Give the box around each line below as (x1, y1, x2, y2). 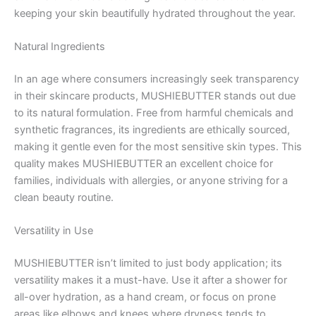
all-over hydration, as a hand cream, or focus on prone (14, 291, 276, 304)
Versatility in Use (14, 224, 93, 238)
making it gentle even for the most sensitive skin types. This (14, 140, 302, 153)
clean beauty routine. (14, 190, 114, 204)
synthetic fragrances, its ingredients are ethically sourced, (14, 123, 290, 136)
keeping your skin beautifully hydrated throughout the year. (14, 6, 296, 20)
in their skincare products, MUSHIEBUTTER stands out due (14, 89, 296, 102)
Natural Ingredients (14, 40, 105, 54)
